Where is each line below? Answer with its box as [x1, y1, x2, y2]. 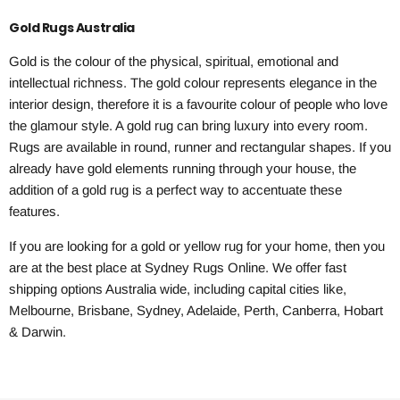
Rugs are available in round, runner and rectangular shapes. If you [9, 139, 391, 155]
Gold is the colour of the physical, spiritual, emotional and [9, 54, 338, 70]
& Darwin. [9, 324, 66, 340]
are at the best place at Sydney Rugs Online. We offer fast [9, 260, 346, 276]
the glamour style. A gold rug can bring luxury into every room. [9, 118, 368, 134]
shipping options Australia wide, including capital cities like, [9, 281, 346, 297]
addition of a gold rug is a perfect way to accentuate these [9, 182, 342, 198]
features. [9, 204, 60, 220]
